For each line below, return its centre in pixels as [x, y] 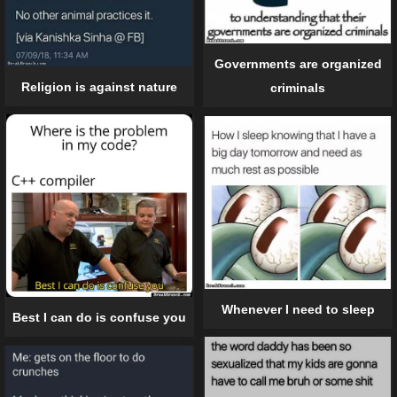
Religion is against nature [99, 86]
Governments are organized [298, 63]
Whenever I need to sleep [298, 309]
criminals [298, 87]
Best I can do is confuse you [99, 318]
